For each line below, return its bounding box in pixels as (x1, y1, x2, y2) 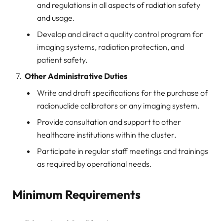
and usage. (37, 12, 75, 23)
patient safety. (37, 54, 88, 65)
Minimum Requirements (12, 186, 141, 202)
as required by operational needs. (37, 159, 152, 169)
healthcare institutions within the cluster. (37, 130, 177, 140)
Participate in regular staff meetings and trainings (37, 146, 208, 156)
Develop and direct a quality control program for (37, 29, 203, 39)
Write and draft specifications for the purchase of (37, 88, 208, 98)
